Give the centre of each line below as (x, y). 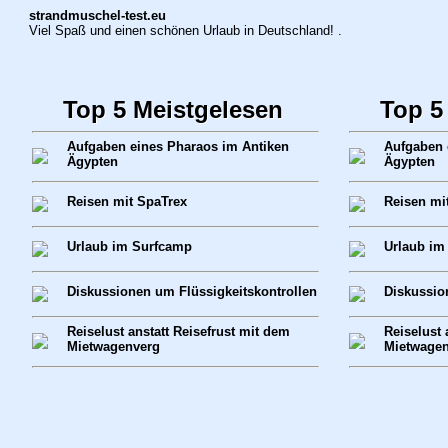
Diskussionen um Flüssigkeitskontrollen (191, 291)
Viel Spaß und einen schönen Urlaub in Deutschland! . (185, 30)
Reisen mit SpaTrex (126, 201)
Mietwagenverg (113, 346)
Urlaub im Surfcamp (129, 246)
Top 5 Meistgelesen (172, 109)
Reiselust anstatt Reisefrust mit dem (178, 331)
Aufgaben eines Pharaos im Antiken (177, 146)
